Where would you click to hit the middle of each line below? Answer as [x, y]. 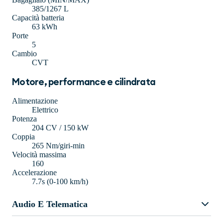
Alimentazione [35, 101]
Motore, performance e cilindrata [84, 83]
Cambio [24, 54]
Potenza [24, 119]
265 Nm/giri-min [58, 146]
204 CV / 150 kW [60, 128]
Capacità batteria [38, 18]
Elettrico [45, 110]
